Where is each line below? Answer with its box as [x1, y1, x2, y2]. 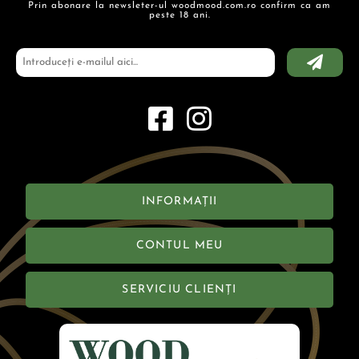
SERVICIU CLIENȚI [122, 283, 237, 296]
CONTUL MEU [135, 239, 224, 252]
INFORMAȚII [141, 195, 218, 208]
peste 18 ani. [148, 10, 211, 20]
